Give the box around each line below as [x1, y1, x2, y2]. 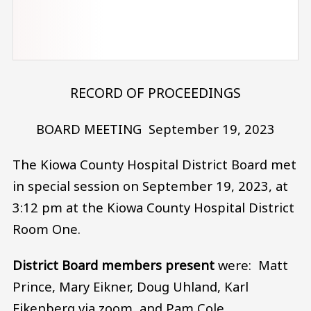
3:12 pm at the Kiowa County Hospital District [12, 199, 294, 217]
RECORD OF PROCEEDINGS [70, 83, 241, 103]
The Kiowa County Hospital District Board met [12, 155, 296, 174]
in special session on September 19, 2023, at [12, 177, 288, 195]
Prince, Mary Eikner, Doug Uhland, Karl [12, 278, 249, 296]
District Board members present [12, 256, 215, 274]
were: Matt [215, 256, 288, 274]
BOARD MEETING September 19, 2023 [36, 119, 275, 137]
